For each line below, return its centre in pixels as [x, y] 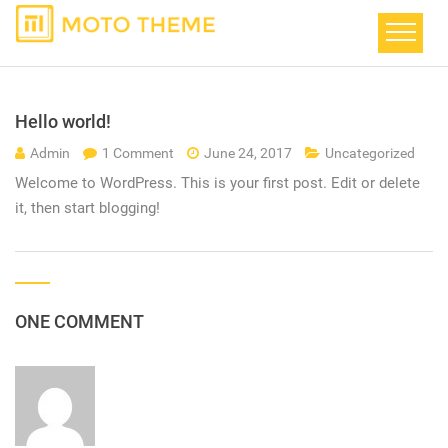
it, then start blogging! [87, 208]
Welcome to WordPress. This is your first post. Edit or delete [217, 183]
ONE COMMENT [79, 321]
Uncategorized [370, 153]
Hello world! [63, 121]
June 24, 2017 [248, 153]
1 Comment [139, 153]
